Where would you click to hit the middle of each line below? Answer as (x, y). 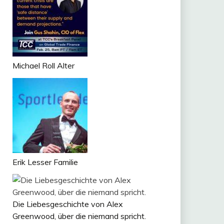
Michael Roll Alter (43, 65)
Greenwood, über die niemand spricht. (79, 216)
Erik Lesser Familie (45, 162)
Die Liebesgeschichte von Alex (67, 204)
